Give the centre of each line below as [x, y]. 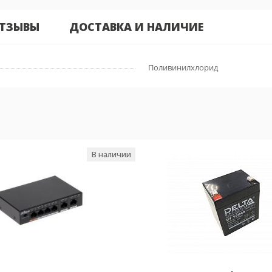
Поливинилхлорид [183, 67]
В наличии [111, 154]
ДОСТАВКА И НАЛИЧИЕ [136, 27]
